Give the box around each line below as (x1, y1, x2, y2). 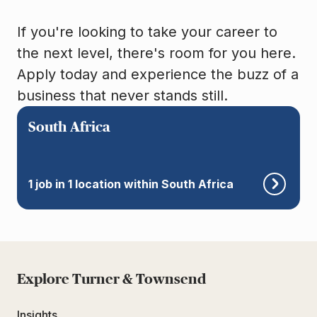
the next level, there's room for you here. (17, 45, 296, 62)
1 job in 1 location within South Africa (28, 177, 234, 192)
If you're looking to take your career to (17, 23, 277, 41)
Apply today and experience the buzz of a (17, 66, 299, 83)
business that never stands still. (17, 87, 228, 105)
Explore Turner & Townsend (17, 272, 206, 287)
